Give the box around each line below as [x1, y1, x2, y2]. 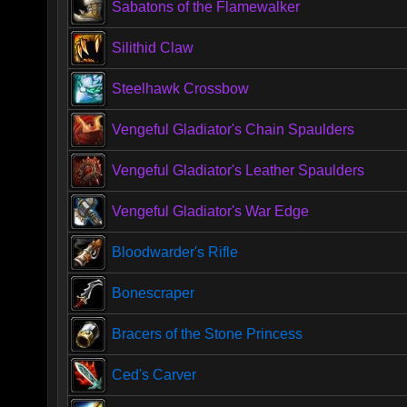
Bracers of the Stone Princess [112, 326, 303, 342]
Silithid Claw [112, 40, 194, 55]
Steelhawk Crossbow [112, 81, 249, 96]
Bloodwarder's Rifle [112, 244, 238, 260]
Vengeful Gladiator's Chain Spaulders [112, 122, 354, 137]
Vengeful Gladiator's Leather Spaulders [112, 163, 364, 178]
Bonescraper [112, 285, 194, 301]
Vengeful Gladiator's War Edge [112, 203, 309, 219]
